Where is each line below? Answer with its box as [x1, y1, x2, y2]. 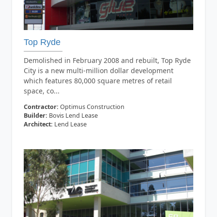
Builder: [23, 111, 47, 120]
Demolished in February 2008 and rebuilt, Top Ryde [23, 56, 191, 65]
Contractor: [23, 103, 59, 111]
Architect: [23, 120, 53, 129]
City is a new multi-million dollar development [23, 66, 173, 76]
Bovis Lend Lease [47, 111, 98, 120]
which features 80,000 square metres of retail [23, 76, 172, 86]
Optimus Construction [58, 103, 124, 111]
